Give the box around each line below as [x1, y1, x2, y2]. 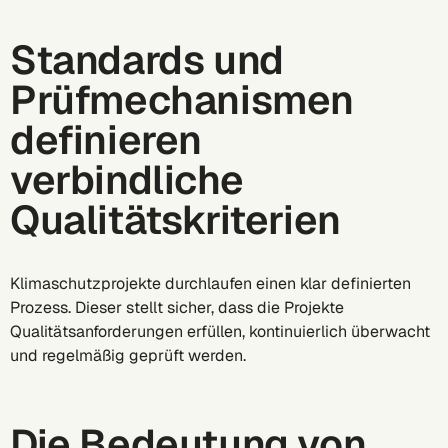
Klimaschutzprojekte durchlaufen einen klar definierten [10, 273, 411, 294]
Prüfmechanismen [10, 74, 355, 126]
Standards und [10, 34, 284, 86]
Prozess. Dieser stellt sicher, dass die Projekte [10, 297, 344, 318]
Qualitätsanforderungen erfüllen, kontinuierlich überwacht [10, 321, 430, 342]
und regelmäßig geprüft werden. [10, 345, 254, 366]
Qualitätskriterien [10, 194, 341, 246]
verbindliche [10, 154, 244, 206]
